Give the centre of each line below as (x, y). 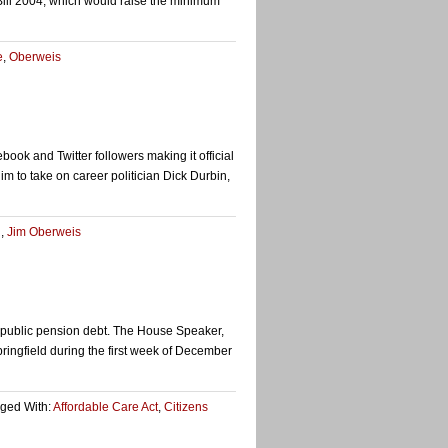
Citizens (186, 407)
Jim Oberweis (44, 232)
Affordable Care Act (105, 407)
